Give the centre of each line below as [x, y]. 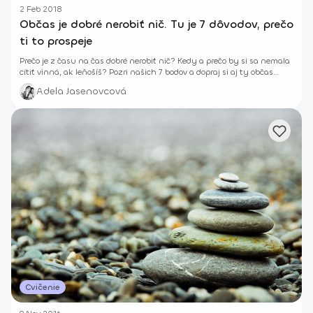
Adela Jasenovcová [81, 92]
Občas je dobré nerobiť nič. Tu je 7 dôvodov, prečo [156, 24]
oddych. [35, 83]
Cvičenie [43, 287]
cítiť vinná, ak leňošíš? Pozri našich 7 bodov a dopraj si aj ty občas [146, 72]
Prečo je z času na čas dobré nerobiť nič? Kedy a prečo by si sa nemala [155, 61]
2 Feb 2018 [41, 9]
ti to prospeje [56, 41]
